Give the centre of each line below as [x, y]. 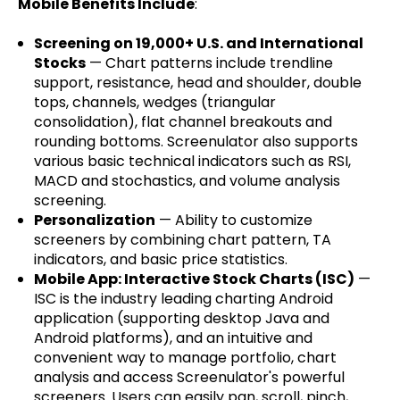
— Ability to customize [233, 220]
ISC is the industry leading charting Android [183, 298]
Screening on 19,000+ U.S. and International [198, 43]
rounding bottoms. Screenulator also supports [196, 141]
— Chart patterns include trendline [209, 62]
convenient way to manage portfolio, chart [185, 357]
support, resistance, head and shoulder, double [197, 82]
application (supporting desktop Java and [181, 318]
